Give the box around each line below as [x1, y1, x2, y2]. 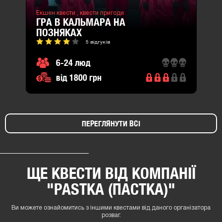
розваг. [101, 213, 121, 219]
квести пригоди [79, 10, 124, 16]
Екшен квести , [36, 10, 80, 16]
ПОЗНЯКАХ [36, 26, 82, 39]
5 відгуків [85, 40, 110, 45]
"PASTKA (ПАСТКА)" [47, 179, 175, 199]
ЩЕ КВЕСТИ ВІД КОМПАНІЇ [26, 164, 196, 183]
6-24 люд [55, 57, 91, 68]
